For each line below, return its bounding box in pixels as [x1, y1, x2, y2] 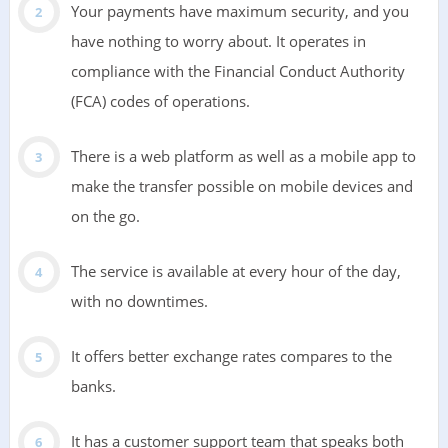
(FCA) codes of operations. [70, 91, 250, 112]
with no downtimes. [70, 291, 208, 312]
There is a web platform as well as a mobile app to [70, 146, 416, 167]
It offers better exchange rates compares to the [70, 346, 392, 367]
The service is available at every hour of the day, [70, 261, 401, 282]
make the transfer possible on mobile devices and [70, 176, 413, 197]
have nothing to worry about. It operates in [70, 31, 366, 52]
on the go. [70, 206, 140, 227]
